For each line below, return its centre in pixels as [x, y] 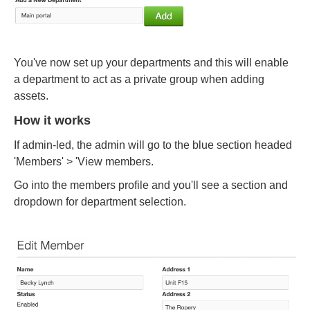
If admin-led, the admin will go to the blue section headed [153, 145]
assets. [33, 95]
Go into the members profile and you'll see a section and [151, 185]
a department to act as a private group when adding [139, 79]
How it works [52, 120]
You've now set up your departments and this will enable [151, 62]
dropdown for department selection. [100, 201]
